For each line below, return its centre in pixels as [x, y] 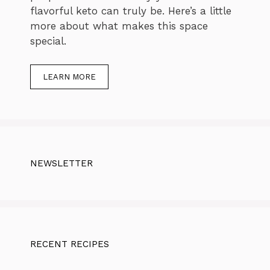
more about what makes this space [119, 26]
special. [48, 41]
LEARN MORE [69, 77]
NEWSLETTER [61, 163]
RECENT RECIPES [70, 244]
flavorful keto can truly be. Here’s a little [131, 11]
